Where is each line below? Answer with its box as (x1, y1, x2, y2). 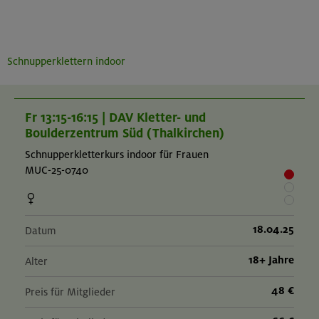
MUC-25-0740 (25, 164, 88, 177)
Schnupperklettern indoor (7, 55, 125, 68)
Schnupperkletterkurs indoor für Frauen (25, 148, 209, 162)
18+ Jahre (249, 253, 294, 267)
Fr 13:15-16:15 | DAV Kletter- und (25, 110, 206, 126)
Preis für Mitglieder (25, 286, 115, 299)
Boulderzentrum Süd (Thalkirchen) (25, 125, 224, 142)
